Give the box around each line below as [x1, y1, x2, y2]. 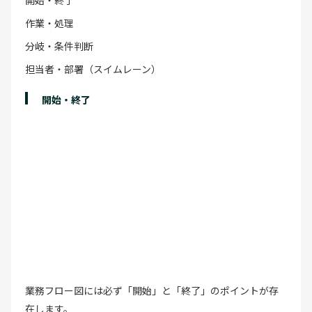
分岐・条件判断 [25, 38, 93, 53]
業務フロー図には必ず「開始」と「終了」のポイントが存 [25, 283, 279, 297]
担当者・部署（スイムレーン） [25, 61, 161, 76]
